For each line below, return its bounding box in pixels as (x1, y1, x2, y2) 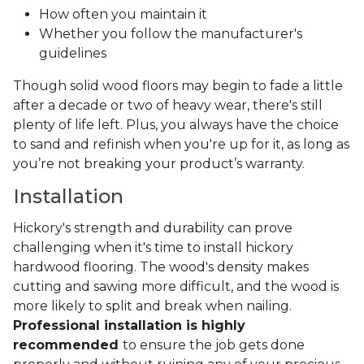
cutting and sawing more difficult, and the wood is (13, 279, 339, 295)
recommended (13, 337, 123, 353)
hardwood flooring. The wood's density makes (13, 259, 309, 275)
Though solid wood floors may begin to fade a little (13, 78, 343, 94)
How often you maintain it (39, 6, 207, 23)
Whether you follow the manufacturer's (39, 26, 302, 42)
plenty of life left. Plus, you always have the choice (13, 117, 339, 133)
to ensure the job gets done (123, 337, 305, 353)
